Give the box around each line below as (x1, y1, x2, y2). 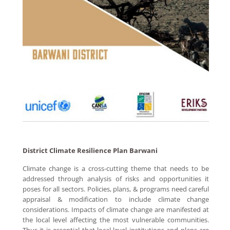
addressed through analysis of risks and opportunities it (22, 174, 209, 183)
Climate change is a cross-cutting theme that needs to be (22, 163, 209, 173)
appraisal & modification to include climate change (22, 194, 209, 204)
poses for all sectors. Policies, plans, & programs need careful (22, 184, 209, 194)
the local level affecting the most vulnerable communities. (22, 215, 209, 224)
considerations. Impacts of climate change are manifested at (22, 204, 209, 214)
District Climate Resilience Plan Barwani (22, 145, 158, 155)
